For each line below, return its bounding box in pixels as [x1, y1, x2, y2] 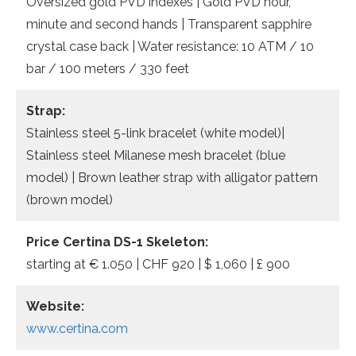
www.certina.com [26, 321, 128, 336]
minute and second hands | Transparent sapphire [26, 17, 311, 32]
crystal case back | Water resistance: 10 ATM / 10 [26, 39, 314, 54]
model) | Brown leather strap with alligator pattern [26, 170, 318, 185]
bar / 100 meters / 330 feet [26, 61, 189, 76]
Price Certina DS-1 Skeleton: [26, 234, 208, 250]
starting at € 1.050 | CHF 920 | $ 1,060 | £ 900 [26, 257, 290, 272]
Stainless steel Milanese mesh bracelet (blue [26, 148, 285, 163]
